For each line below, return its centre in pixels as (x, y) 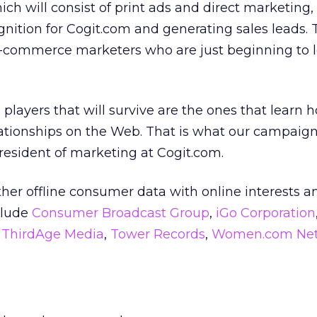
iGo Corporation (266, 213)
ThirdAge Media (53, 234)
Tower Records (158, 234)
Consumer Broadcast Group (121, 213)
